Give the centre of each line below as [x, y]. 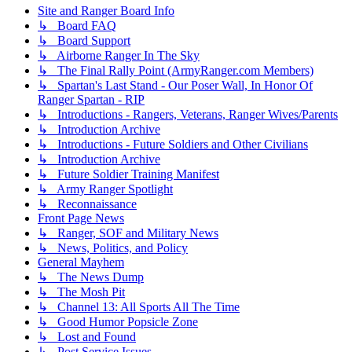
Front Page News [81, 218]
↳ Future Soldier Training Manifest [128, 174]
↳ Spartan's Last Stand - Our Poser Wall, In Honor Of [175, 86]
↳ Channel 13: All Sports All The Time [139, 307]
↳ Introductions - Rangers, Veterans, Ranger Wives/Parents [188, 115]
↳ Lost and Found [87, 337]
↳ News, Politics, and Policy [113, 248]
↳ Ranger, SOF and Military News [128, 233]
